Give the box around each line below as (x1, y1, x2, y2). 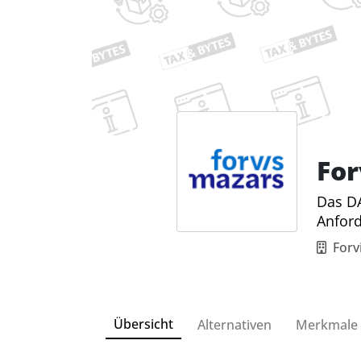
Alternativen (197, 315, 272, 334)
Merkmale (296, 315, 358, 334)
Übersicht (114, 314, 173, 333)
